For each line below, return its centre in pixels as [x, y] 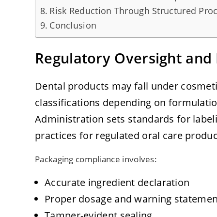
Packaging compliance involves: [96, 159]
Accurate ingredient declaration [117, 183]
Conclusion [73, 25]
